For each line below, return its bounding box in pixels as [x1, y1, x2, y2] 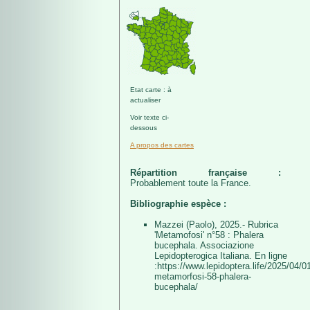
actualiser [130, 96, 161, 104]
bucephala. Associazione [154, 240, 254, 250]
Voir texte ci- [130, 113, 169, 121]
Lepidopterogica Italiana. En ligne [154, 250, 287, 261]
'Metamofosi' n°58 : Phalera [154, 230, 264, 240]
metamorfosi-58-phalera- [154, 271, 251, 282]
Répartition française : [130, 167, 281, 178]
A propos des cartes [130, 141, 194, 149]
